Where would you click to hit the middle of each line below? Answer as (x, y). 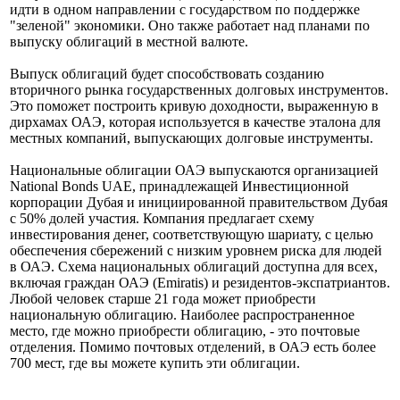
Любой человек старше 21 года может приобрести (163, 360)
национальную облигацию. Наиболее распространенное (182, 376)
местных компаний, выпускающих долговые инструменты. (192, 199)
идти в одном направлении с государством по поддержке (185, 71)
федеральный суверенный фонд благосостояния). (160, 22)
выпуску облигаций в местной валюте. (129, 103)
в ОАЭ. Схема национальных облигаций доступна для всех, (194, 328)
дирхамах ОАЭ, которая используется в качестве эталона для (195, 183)
